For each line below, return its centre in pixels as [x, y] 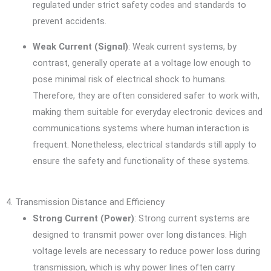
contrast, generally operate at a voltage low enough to [142, 63]
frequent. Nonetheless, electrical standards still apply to [144, 144]
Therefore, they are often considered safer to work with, [146, 95]
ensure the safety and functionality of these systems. [141, 161]
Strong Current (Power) [83, 219]
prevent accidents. [69, 21]
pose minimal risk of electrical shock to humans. [129, 79]
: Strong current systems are [192, 219]
